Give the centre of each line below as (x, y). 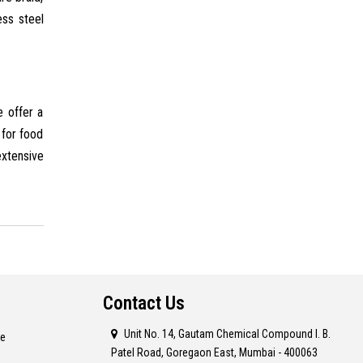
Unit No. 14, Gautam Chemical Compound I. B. (227, 333)
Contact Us (144, 303)
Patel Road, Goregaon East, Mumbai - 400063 (214, 352)
